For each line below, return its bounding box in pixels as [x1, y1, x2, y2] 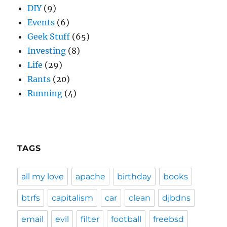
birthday [117, 172, 152, 181]
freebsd [153, 214, 184, 224]
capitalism [52, 193, 94, 203]
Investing [27, 46, 66, 56]
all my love [21, 172, 64, 181]
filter [81, 214, 100, 224]
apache [75, 172, 106, 181]
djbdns [162, 193, 191, 203]
